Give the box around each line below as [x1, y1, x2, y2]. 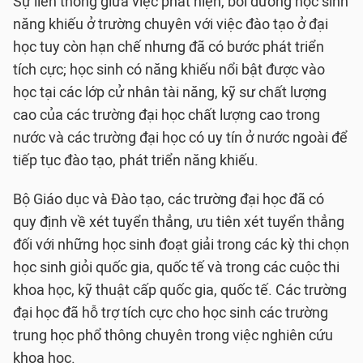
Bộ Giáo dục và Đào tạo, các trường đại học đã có [13, 190, 324, 208]
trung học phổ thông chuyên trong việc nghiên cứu [13, 327, 333, 344]
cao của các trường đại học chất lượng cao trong [13, 106, 320, 124]
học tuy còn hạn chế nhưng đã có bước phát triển [13, 38, 324, 56]
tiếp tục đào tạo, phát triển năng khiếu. [13, 152, 258, 169]
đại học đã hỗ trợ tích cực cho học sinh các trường [13, 304, 328, 322]
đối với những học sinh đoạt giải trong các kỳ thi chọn [13, 236, 349, 254]
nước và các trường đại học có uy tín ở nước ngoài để [13, 129, 348, 147]
